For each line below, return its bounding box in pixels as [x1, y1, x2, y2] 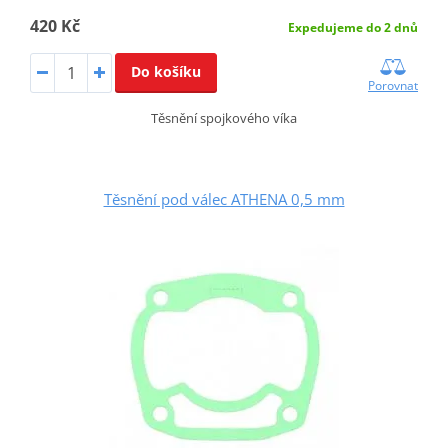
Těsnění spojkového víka [151, 108, 297, 127]
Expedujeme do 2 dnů [288, 18, 419, 36]
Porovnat [368, 76, 419, 94]
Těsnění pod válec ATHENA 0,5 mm [103, 188, 345, 209]
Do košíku [130, 61, 201, 81]
